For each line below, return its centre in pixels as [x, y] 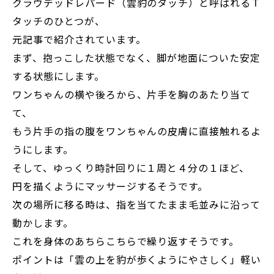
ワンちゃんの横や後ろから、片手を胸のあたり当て [132, 94]
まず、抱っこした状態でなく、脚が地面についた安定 [137, 58]
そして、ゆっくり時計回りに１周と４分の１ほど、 [131, 168]
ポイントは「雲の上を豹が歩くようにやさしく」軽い [137, 260]
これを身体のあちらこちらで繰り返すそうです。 [126, 241]
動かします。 [43, 223]
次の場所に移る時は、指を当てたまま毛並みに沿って [137, 205]
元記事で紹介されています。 [79, 39]
